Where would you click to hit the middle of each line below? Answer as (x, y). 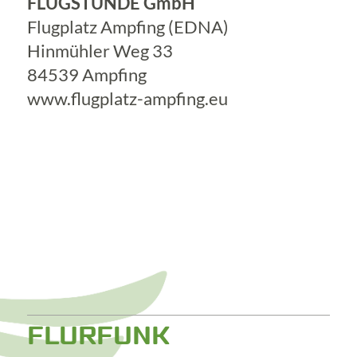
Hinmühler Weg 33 (100, 50)
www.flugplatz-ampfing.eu (127, 98)
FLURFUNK (98, 337)
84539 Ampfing (86, 74)
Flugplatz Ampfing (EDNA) (127, 26)
